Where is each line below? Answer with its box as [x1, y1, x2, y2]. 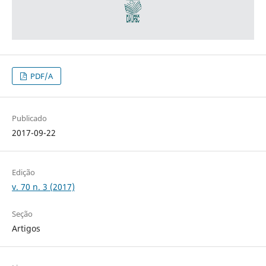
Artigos [11, 223, 40, 235]
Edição [11, 167, 35, 178]
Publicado [11, 113, 47, 124]
